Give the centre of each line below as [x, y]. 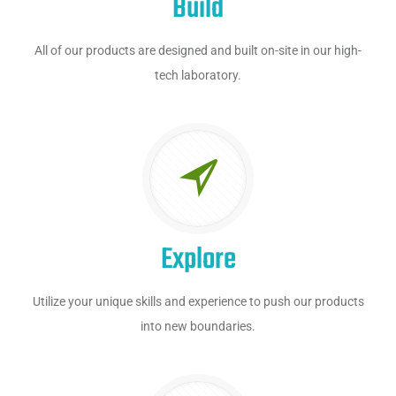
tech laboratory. [198, 75]
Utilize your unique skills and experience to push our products [198, 301]
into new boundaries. [198, 326]
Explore [198, 260]
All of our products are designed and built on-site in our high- [198, 50]
